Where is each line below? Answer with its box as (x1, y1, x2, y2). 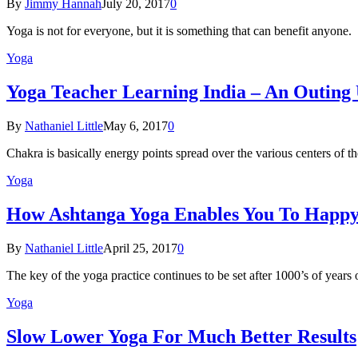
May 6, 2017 (103, 119, 168, 133)
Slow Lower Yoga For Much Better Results (6, 325, 356, 347)
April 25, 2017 (103, 241, 177, 255)
